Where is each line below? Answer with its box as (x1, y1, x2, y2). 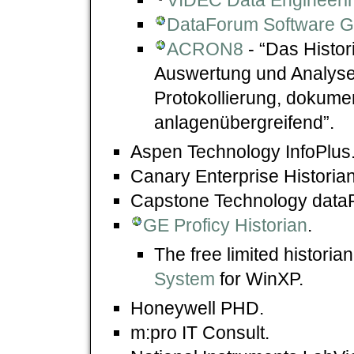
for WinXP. (215, 268, 303, 289)
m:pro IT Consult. (130, 322, 269, 343)
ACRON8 (167, 38, 243, 59)
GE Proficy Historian (143, 214, 307, 235)
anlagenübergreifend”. (154, 111, 334, 133)
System (154, 268, 215, 289)
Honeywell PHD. (130, 297, 264, 318)
